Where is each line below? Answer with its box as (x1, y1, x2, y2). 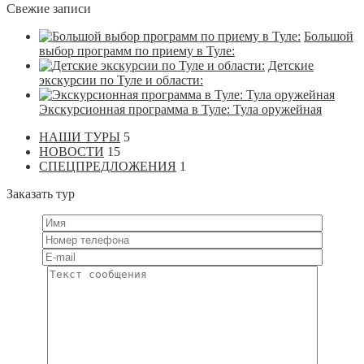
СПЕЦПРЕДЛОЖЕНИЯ (39, 158, 176, 173)
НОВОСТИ (39, 144, 104, 158)
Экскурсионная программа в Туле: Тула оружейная (39, 102, 322, 116)
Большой (304, 28, 353, 43)
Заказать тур (6, 186, 75, 201)
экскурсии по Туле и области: (39, 72, 203, 87)
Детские (268, 58, 314, 72)
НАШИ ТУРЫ (39, 129, 120, 144)
